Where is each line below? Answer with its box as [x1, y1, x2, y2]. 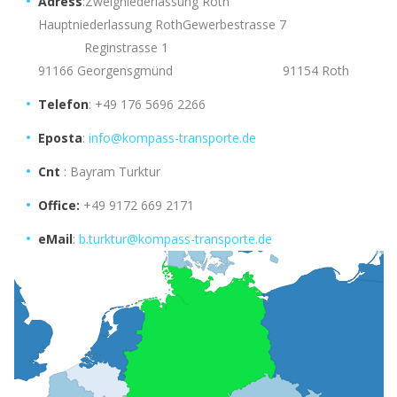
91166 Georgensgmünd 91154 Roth [38, 62, 349, 79]
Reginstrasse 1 [38, 39, 168, 56]
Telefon [38, 96, 89, 113]
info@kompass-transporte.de [89, 129, 256, 146]
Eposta [38, 129, 82, 146]
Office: [38, 197, 80, 214]
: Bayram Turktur [60, 163, 160, 180]
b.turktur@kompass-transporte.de [79, 230, 272, 247]
